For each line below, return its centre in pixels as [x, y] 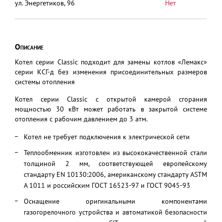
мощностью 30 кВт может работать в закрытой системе [111, 109]
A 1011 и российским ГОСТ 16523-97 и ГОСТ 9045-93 [107, 185]
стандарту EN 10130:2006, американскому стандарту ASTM [115, 174]
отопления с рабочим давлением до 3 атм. [81, 119]
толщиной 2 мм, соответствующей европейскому [115, 164]
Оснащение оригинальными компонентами [115, 201]
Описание [29, 47]
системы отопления [45, 82]
